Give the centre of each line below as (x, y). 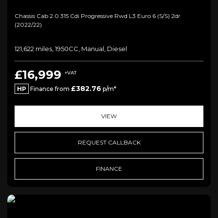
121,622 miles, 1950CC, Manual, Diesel (71, 48)
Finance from (50, 89)
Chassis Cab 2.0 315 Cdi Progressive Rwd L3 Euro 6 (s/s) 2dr (98, 16)
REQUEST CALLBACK (109, 142)
